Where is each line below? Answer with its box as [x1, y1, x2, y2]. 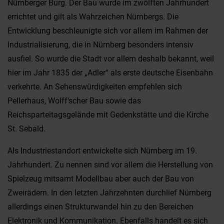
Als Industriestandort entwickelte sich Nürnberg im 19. [7, 146, 197, 155]
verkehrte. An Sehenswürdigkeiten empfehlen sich [7, 82, 182, 91]
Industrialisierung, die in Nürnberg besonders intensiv [7, 40, 193, 49]
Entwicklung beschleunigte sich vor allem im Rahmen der [7, 26, 208, 35]
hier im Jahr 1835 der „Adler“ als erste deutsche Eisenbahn [7, 68, 213, 77]
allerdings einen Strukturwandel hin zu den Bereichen [7, 202, 193, 211]
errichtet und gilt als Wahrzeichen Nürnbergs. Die [7, 12, 178, 21]
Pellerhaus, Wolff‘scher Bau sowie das [7, 96, 141, 105]
